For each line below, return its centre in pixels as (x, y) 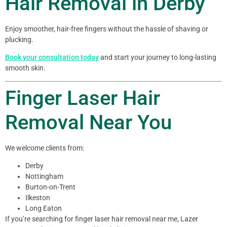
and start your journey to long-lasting (158, 58)
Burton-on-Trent (50, 187)
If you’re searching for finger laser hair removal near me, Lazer (102, 219)
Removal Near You (88, 122)
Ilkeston (38, 198)
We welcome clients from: (45, 148)
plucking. (19, 40)
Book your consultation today (52, 58)
